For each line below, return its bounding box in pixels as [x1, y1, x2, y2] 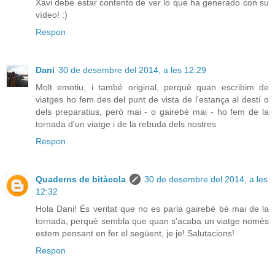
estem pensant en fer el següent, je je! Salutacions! [36, 228, 234, 238]
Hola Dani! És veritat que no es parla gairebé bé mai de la [36, 203, 269, 214]
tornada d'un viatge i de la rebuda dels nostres [36, 118, 216, 129]
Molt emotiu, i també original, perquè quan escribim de [36, 82, 269, 92]
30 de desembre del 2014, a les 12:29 [58, 64, 206, 75]
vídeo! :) [36, 9, 68, 20]
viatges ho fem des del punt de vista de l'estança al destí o [36, 94, 269, 104]
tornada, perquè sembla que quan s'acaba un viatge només [36, 215, 269, 226]
